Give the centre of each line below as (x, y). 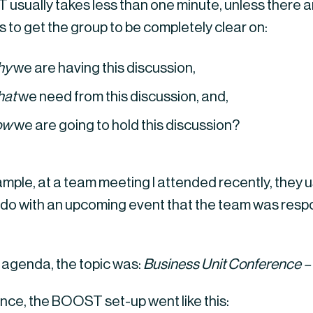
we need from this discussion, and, (122, 96)
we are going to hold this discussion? (125, 125)
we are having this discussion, (103, 68)
